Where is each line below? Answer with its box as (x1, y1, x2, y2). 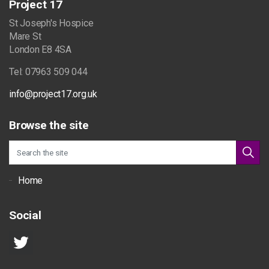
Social (9, 208, 41, 222)
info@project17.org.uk (9, 88, 97, 100)
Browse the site (9, 118, 89, 132)
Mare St (9, 31, 41, 42)
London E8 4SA (9, 44, 71, 55)
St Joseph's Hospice (9, 17, 94, 29)
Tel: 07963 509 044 (9, 66, 88, 77)
